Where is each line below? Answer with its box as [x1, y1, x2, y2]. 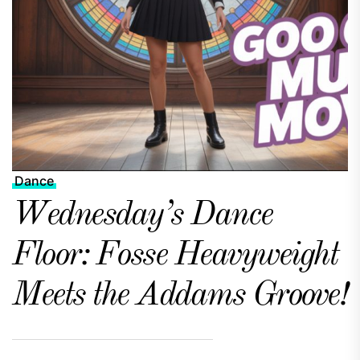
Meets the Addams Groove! [12, 279, 346, 313]
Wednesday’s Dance [12, 198, 272, 232]
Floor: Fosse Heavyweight [12, 239, 337, 272]
